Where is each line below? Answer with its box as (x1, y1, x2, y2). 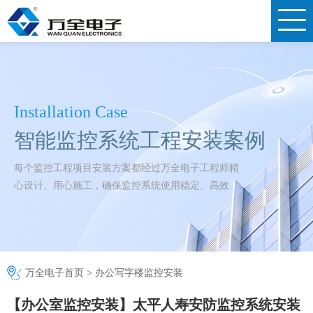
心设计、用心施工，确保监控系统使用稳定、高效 (14, 180, 229, 191)
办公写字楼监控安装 (95, 268, 183, 278)
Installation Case (14, 103, 128, 121)
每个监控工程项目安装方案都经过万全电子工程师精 (14, 163, 239, 173)
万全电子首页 (25, 268, 84, 278)
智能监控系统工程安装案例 (14, 129, 265, 152)
